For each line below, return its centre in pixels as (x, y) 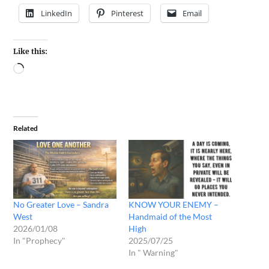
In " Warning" (153, 252)
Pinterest (128, 13)
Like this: (31, 51)
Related (26, 128)
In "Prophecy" (40, 240)
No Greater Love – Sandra (61, 204)
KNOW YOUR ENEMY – (174, 204)
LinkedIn (57, 13)
